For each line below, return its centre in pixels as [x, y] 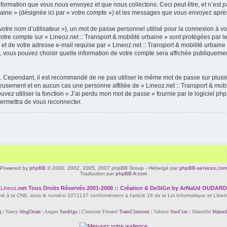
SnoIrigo [68, 211]
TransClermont [134, 211]
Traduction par [98, 174]
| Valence [160, 211]
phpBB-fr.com [131, 174]
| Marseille [200, 211]
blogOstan [30, 211]
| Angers [50, 211]
